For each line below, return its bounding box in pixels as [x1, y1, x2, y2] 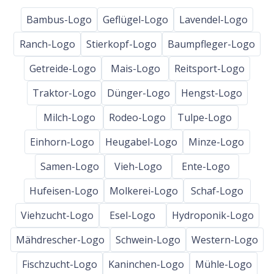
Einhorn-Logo [29, 135, 94, 149]
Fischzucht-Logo [22, 257, 97, 271]
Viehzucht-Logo [20, 208, 94, 222]
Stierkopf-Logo [86, 37, 157, 51]
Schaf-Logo [190, 183, 243, 198]
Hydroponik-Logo [171, 208, 254, 222]
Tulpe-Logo [177, 110, 232, 124]
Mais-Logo [110, 61, 160, 75]
